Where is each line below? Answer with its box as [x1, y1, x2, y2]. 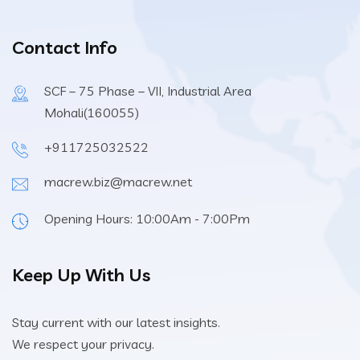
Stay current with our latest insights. [12, 313, 220, 330]
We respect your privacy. [12, 335, 154, 352]
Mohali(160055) [44, 104, 139, 121]
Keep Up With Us [12, 263, 150, 286]
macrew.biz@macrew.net [44, 173, 192, 190]
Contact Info [12, 35, 117, 59]
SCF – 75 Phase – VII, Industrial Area [44, 82, 252, 99]
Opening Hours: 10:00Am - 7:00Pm [44, 210, 250, 227]
